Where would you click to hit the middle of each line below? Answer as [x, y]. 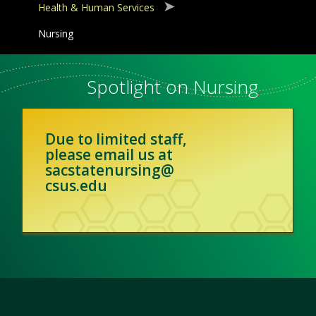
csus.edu [76, 186]
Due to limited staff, [116, 139]
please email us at [109, 155]
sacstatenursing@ [110, 170]
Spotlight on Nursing [173, 87]
